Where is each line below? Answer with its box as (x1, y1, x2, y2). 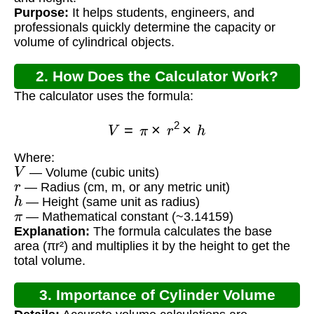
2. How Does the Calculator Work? (36, 67, 278, 84)
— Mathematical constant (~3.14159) (22, 210, 234, 224)
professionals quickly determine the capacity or (14, 20, 275, 34)
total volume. (14, 254, 86, 268)
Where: (14, 151, 55, 165)
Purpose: (14, 5, 69, 20)
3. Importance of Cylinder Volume (39, 287, 275, 303)
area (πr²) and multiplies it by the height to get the (14, 239, 290, 254)
